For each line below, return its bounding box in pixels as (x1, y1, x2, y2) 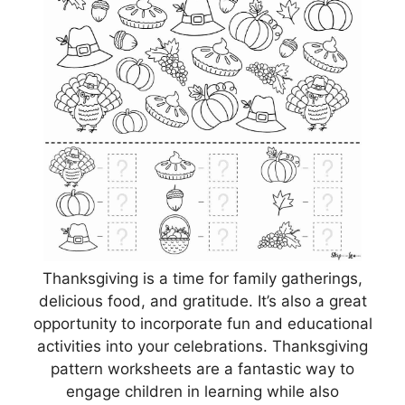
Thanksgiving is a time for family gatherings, (42, 268, 363, 287)
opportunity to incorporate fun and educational (33, 314, 372, 333)
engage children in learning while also (66, 381, 339, 400)
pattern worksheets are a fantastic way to (51, 359, 354, 378)
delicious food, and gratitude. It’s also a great (38, 291, 367, 310)
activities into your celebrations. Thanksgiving (37, 336, 368, 355)
